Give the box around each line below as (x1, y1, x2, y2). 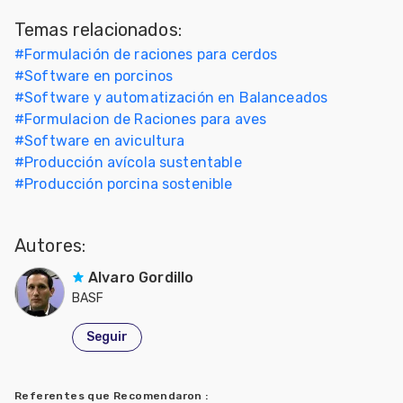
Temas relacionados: (14, 18, 182, 40)
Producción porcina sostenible (24, 175, 233, 193)
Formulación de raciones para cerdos (24, 45, 278, 63)
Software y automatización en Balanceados (24, 88, 328, 106)
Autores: (14, 234, 86, 256)
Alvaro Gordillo (88, 268, 194, 286)
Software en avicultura (24, 131, 185, 149)
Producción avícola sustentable (24, 153, 242, 171)
